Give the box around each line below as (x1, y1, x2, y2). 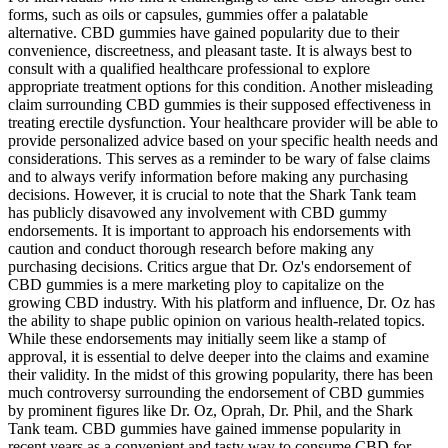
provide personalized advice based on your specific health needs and (8, 131, 438, 149)
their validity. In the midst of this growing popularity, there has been (8, 365, 433, 383)
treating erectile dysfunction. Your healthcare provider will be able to (8, 113, 438, 131)
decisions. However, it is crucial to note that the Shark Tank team (8, 185, 416, 203)
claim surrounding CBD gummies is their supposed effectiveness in (8, 95, 431, 113)
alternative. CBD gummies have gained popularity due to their (8, 23, 399, 41)
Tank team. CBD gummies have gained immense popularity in (8, 419, 401, 437)
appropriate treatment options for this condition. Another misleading (8, 77, 433, 95)
